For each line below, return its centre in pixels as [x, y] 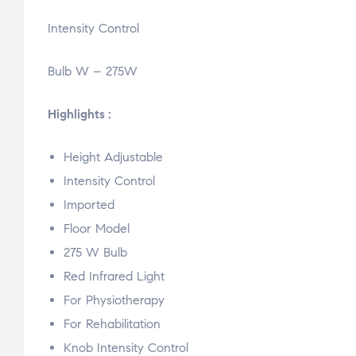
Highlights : [79, 114]
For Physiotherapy [114, 300]
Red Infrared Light [114, 277]
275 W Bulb [95, 253]
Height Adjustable [113, 157]
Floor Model [97, 229]
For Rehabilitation [112, 324]
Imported [89, 205]
